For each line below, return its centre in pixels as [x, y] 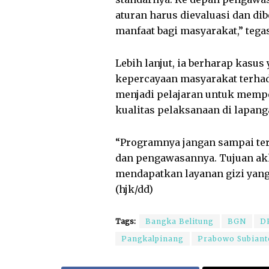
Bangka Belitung [180, 222]
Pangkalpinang [153, 239]
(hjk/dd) [134, 189]
